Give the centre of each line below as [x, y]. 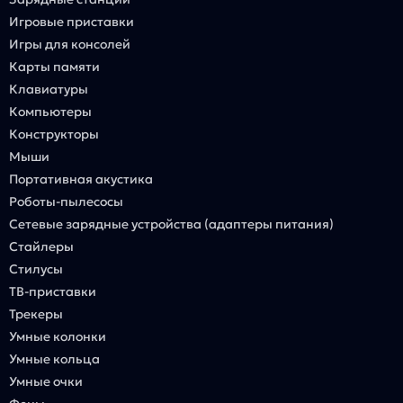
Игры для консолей [70, 44]
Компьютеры [50, 111]
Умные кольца [54, 358]
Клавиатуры [49, 89]
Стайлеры [41, 246]
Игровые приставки [72, 21]
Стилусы [36, 269]
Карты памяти [54, 66]
